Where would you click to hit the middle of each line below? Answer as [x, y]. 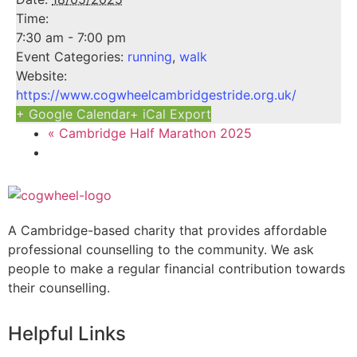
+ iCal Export [171, 114]
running [150, 57]
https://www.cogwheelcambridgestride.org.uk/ [156, 95]
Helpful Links [67, 334]
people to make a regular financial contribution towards [177, 269]
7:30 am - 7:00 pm [71, 37]
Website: [41, 76]
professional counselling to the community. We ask [161, 249]
